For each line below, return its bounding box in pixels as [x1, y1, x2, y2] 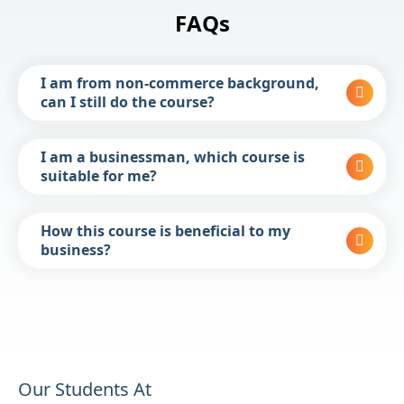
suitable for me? [41, 166, 157, 187]
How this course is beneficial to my [41, 221, 290, 242]
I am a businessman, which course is [41, 147, 305, 168]
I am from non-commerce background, [41, 73, 319, 94]
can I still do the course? [41, 92, 215, 113]
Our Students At [18, 377, 151, 402]
